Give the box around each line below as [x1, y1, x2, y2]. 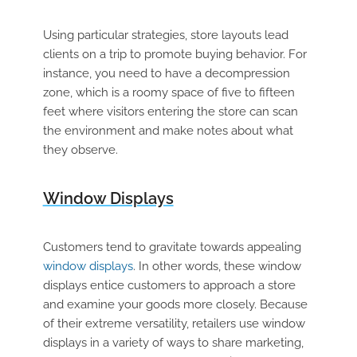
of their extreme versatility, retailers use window [42, 316, 305, 331]
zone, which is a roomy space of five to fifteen [42, 85, 295, 100]
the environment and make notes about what [42, 124, 293, 139]
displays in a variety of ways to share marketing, [42, 335, 304, 351]
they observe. [42, 143, 118, 158]
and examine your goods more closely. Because [42, 297, 308, 312]
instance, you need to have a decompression [42, 66, 290, 81]
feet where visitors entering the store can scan [42, 104, 298, 120]
